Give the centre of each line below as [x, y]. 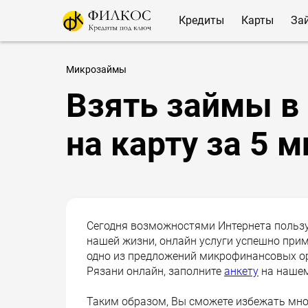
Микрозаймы [96, 69]
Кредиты [201, 20]
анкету [241, 271]
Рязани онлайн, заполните [155, 271]
